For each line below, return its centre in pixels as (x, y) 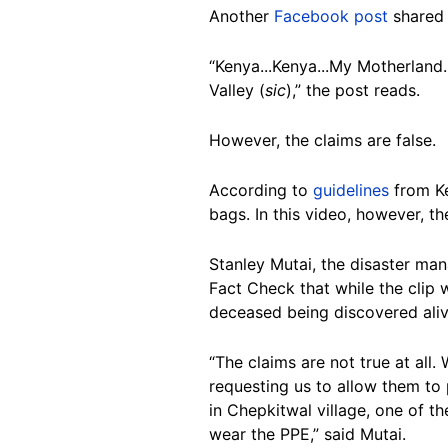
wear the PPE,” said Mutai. (307, 434)
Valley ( (237, 90)
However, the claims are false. (322, 140)
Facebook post (331, 16)
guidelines (351, 190)
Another (241, 16)
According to (261, 190)
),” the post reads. (355, 90)
